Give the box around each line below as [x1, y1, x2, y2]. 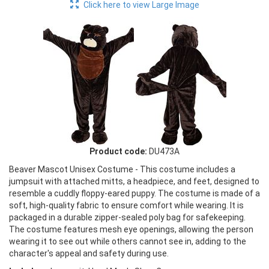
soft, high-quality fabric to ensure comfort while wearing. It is [9, 201, 244, 211]
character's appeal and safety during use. [9, 249, 169, 259]
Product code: [89, 147, 147, 157]
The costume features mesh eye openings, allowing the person [9, 225, 253, 235]
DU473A [149, 147, 180, 157]
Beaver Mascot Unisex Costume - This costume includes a [9, 165, 235, 175]
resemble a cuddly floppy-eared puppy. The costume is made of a [9, 189, 260, 199]
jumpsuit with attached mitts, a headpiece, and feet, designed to [9, 177, 259, 187]
